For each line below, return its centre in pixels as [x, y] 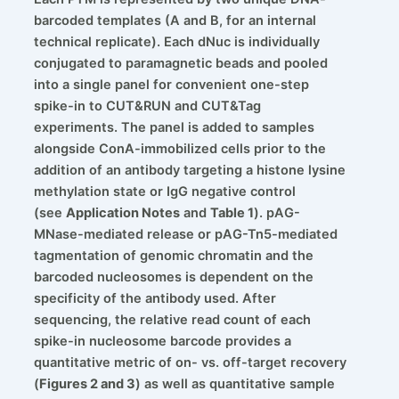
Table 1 [232, 213]
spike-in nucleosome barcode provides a [162, 342]
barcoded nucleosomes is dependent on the [173, 277]
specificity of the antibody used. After [155, 299]
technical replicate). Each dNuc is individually [176, 42]
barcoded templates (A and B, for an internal [175, 21]
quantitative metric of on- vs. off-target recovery [190, 363]
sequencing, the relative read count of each [172, 320]
